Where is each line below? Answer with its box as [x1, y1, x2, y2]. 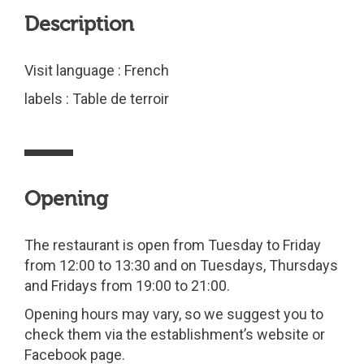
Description [24, 13, 134, 36]
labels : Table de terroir [24, 90, 169, 107]
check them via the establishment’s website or [24, 326, 325, 343]
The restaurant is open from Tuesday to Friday [24, 236, 321, 253]
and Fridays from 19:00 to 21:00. [24, 277, 230, 294]
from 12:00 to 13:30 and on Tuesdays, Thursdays [24, 257, 338, 274]
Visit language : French [24, 62, 169, 79]
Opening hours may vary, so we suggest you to [24, 305, 323, 323]
